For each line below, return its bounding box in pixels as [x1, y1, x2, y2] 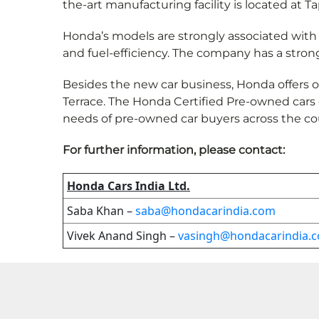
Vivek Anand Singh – [67, 228, 178, 244]
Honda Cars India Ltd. [67, 178, 190, 194]
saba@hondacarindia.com [135, 203, 276, 219]
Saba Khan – [67, 203, 135, 219]
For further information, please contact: [63, 143, 285, 157]
